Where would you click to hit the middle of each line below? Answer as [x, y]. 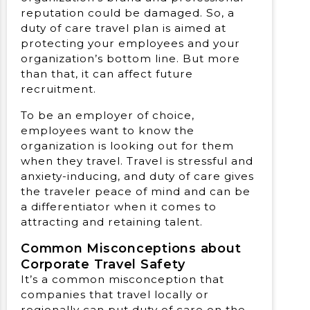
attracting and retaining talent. [112, 221]
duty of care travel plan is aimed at [124, 28]
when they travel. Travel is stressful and [137, 161]
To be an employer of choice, [108, 115]
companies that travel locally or [115, 294]
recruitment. [58, 89]
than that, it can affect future [107, 74]
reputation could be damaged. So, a [128, 13]
